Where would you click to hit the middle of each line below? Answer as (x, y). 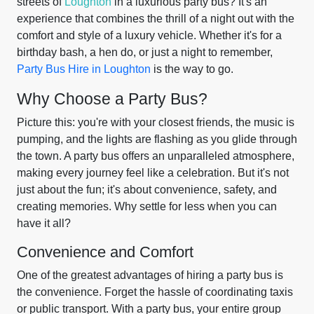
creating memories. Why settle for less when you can (147, 206)
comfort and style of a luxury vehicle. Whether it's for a (149, 35)
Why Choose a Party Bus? (112, 99)
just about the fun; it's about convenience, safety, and (147, 190)
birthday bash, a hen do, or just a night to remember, (145, 52)
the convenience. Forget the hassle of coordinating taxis (155, 292)
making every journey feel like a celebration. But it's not (153, 173)
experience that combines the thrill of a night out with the (156, 19)
